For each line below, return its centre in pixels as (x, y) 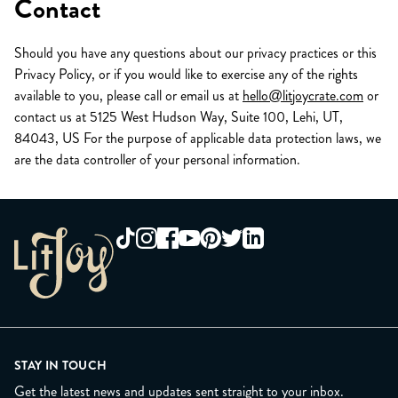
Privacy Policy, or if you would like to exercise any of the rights (186, 74)
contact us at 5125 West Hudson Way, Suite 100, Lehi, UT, (179, 117)
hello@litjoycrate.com (303, 96)
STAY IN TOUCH (61, 365)
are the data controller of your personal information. (157, 159)
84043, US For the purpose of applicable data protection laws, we (198, 138)
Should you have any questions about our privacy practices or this (195, 53)
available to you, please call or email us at (128, 96)
